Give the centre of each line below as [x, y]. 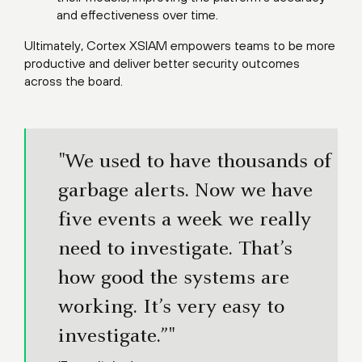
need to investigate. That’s [175, 250]
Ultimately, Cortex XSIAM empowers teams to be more [180, 45]
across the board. [74, 81]
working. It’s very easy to [171, 308]
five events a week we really [185, 221]
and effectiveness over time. [137, 15]
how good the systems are [174, 279]
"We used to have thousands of [195, 162]
